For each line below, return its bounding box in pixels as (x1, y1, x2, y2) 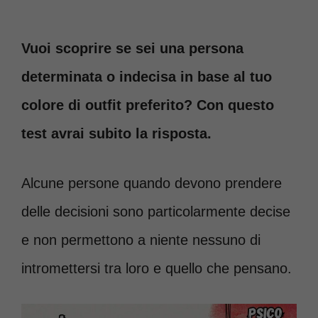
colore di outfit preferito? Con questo (21, 97, 274, 113)
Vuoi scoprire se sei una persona (21, 40, 243, 56)
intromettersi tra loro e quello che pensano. (21, 261, 292, 276)
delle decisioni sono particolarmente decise (21, 204, 290, 219)
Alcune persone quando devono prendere (21, 175, 282, 191)
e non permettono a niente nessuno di (21, 232, 261, 248)
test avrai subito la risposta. (21, 126, 212, 141)
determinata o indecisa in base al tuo (21, 69, 272, 84)
